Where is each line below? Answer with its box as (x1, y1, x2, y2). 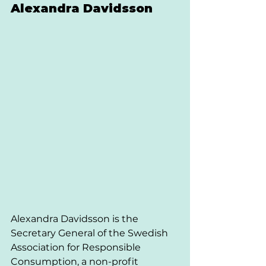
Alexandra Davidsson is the (11, 213, 141, 224)
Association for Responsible (11, 241, 143, 253)
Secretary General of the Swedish (11, 227, 170, 239)
